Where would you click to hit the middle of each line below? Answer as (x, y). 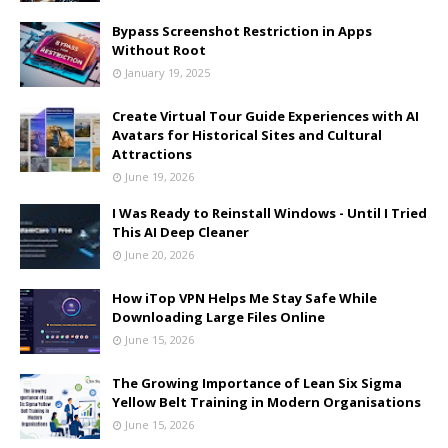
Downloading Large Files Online (218, 317)
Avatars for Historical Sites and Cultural (247, 135)
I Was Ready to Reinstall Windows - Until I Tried (269, 213)
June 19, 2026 (159, 176)
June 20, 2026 (159, 254)
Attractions (152, 154)
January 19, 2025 (167, 72)
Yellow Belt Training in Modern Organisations (266, 402)
